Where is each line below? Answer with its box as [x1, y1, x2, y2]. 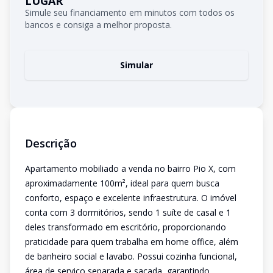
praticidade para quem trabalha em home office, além [25, 236, 238, 247]
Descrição [25, 136, 77, 151]
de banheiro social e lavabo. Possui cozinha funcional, [25, 250, 237, 262]
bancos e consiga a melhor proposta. [25, 19, 172, 30]
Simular [120, 59, 153, 71]
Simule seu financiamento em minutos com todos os [25, 7, 235, 18]
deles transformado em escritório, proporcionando [25, 221, 226, 233]
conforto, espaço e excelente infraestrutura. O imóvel [25, 192, 236, 204]
